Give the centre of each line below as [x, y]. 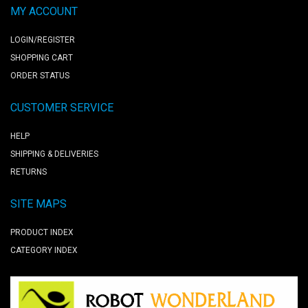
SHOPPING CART [42, 58]
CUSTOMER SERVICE [62, 108]
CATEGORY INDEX [44, 251]
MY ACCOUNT [44, 12]
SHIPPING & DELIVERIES [54, 154]
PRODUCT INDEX [42, 233]
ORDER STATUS [40, 76]
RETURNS [29, 172]
